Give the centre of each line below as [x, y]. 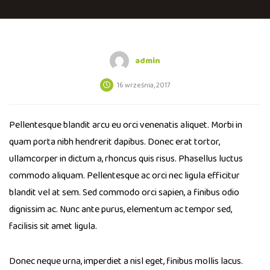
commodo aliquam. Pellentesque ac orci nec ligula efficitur [124, 176]
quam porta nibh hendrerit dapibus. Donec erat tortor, [115, 142]
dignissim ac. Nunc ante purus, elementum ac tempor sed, [121, 210]
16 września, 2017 [143, 86]
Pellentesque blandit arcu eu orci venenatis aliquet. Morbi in [126, 125]
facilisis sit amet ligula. [53, 227]
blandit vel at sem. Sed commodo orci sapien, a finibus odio [124, 193]
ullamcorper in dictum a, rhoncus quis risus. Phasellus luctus [126, 159]
